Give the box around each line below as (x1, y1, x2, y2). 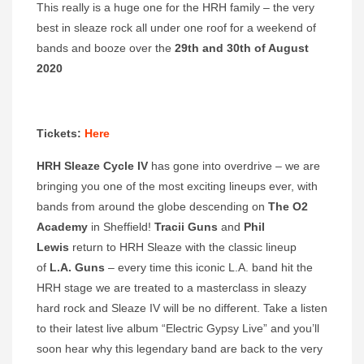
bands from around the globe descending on (37, 199, 268, 213)
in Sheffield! (88, 219, 154, 233)
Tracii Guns (154, 219, 218, 233)
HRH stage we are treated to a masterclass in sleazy (37, 280, 306, 294)
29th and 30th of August (175, 41, 309, 54)
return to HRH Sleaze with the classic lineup (69, 240, 297, 253)
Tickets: (37, 126, 84, 140)
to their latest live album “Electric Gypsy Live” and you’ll (37, 321, 319, 335)
